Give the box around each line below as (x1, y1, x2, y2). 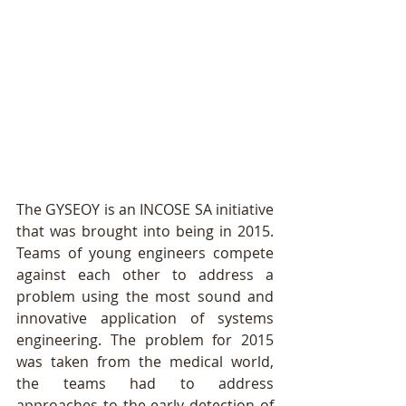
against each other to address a (16, 265, 274, 285)
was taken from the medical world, (16, 352, 274, 372)
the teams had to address (16, 373, 274, 394)
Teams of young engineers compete (16, 243, 274, 264)
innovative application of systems (16, 308, 274, 329)
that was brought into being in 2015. (16, 221, 274, 242)
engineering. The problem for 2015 (16, 330, 274, 351)
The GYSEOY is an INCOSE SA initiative (16, 199, 274, 220)
